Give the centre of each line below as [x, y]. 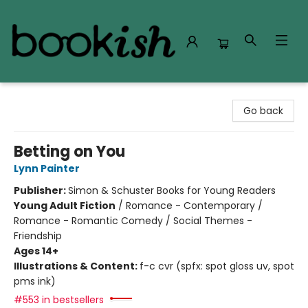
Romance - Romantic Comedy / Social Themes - [133, 221]
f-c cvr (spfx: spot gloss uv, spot [217, 266]
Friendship [38, 236]
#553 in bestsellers [59, 300]
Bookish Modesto [51, 96]
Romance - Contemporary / [194, 206]
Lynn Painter [47, 168]
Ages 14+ [36, 251]
